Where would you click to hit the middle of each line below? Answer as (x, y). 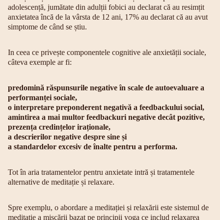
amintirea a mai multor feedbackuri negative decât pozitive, (106, 117)
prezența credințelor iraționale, (59, 127)
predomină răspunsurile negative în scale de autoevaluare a (106, 88)
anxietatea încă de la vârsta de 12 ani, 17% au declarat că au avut (108, 17)
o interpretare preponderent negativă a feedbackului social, (106, 107)
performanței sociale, (42, 97)
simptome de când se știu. (47, 27)
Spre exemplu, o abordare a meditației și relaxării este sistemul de (108, 207)
